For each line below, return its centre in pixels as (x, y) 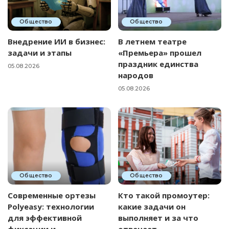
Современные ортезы (52, 196)
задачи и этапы (40, 52)
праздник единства (158, 64)
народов (136, 75)
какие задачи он (152, 207)
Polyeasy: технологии (51, 207)
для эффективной (45, 218)
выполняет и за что (158, 218)
